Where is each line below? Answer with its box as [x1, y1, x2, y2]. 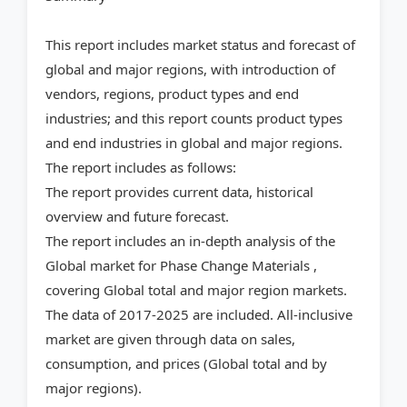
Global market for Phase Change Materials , [45, 256, 317, 275]
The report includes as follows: [45, 158, 236, 177]
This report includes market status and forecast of [45, 35, 355, 55]
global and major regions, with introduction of [45, 60, 335, 79]
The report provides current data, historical [45, 183, 313, 202]
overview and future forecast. [45, 207, 229, 226]
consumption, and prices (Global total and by [45, 354, 327, 373]
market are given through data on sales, [45, 330, 295, 349]
